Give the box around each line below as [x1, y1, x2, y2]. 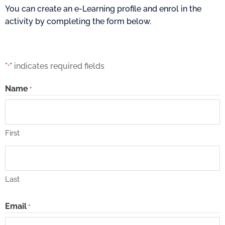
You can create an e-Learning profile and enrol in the [5, 4, 201, 14]
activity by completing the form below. [5, 17, 151, 26]
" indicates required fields [10, 61, 104, 71]
